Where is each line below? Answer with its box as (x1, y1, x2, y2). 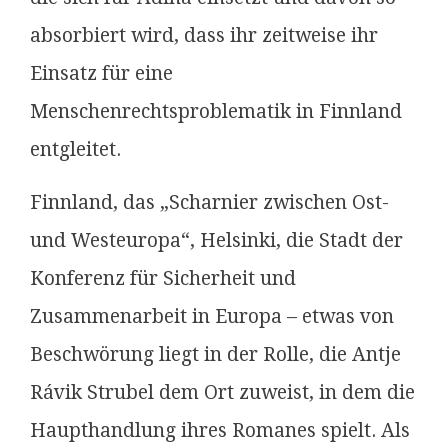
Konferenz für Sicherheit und (30, 267, 296, 290)
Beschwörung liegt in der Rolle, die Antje (30, 343, 401, 366)
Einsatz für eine (30, 62, 173, 85)
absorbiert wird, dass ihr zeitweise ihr (30, 24, 378, 47)
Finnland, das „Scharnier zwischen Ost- (30, 191, 389, 214)
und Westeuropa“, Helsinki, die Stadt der (30, 229, 403, 252)
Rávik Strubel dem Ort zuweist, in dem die (30, 381, 415, 404)
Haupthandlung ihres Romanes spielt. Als (30, 419, 410, 442)
